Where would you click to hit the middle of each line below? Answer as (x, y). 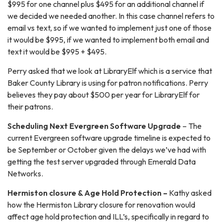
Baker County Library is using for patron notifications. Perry (108, 83)
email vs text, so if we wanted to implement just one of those (110, 28)
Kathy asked (190, 193)
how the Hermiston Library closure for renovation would (101, 205)
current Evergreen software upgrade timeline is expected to (109, 138)
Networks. (25, 174)
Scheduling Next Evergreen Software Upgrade (95, 126)
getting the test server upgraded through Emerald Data (102, 162)
